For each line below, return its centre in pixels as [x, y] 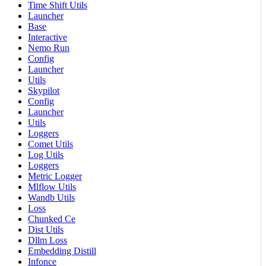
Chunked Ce [52, 218]
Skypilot [44, 90]
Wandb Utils [51, 197]
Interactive [47, 37]
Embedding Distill [62, 251]
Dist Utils [46, 229]
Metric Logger [55, 176]
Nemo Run [49, 47]
